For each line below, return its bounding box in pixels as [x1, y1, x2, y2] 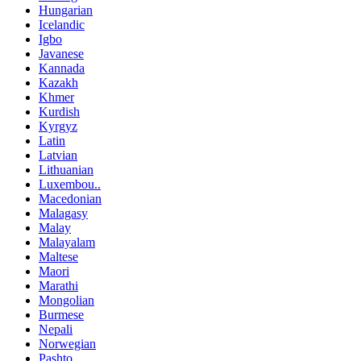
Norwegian [39, 337, 96, 351]
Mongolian [39, 293, 94, 308]
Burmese [39, 308, 84, 322]
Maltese [39, 250, 78, 264]
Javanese [39, 47, 84, 61]
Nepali [39, 322, 73, 337]
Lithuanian [39, 163, 93, 177]
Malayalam [39, 235, 95, 250]
